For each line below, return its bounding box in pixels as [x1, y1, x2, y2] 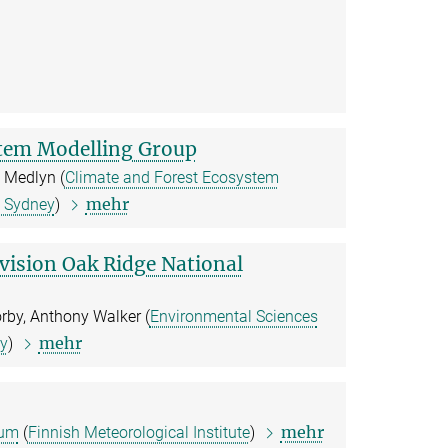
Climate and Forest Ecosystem [64, 168, 279, 188]
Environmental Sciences [149, 307, 318, 327]
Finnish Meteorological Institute [27, 423, 250, 443]
